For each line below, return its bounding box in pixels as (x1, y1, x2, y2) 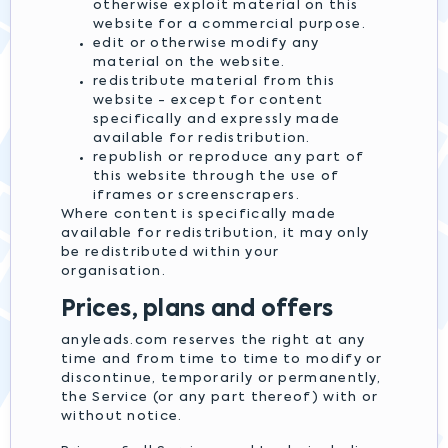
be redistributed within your (61, 246, 280, 259)
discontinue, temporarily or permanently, (61, 372, 381, 385)
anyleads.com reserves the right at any (61, 334, 366, 347)
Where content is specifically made (61, 208, 337, 221)
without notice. (61, 410, 183, 423)
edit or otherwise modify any (93, 37, 320, 50)
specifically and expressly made (93, 113, 341, 126)
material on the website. (93, 56, 286, 69)
